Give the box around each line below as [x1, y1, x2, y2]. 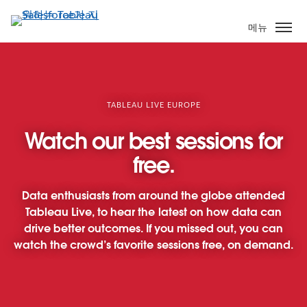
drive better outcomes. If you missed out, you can [23, 221, 284, 236]
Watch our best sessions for [24, 126, 283, 155]
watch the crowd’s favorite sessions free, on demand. [14, 237, 293, 252]
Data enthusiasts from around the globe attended [22, 188, 285, 203]
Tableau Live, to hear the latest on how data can [25, 204, 282, 219]
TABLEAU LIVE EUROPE [106, 99, 201, 110]
